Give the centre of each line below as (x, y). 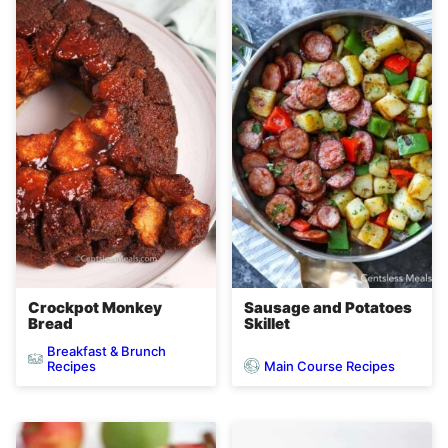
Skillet (267, 324)
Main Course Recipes (329, 365)
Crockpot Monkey (95, 308)
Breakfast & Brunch (106, 351)
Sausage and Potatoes (328, 308)
